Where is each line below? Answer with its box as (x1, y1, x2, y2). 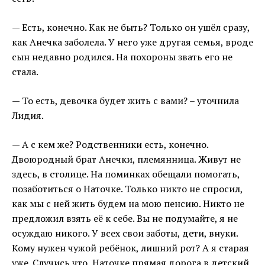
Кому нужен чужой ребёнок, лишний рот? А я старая (12, 241, 249, 255)
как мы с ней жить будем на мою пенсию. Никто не (12, 197, 244, 211)
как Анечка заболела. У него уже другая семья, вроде (12, 35, 253, 49)
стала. (12, 65, 38, 79)
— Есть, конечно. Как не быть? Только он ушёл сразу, (12, 21, 250, 34)
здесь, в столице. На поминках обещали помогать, (12, 167, 240, 181)
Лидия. (12, 109, 44, 122)
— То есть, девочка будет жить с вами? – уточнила (12, 94, 239, 108)
